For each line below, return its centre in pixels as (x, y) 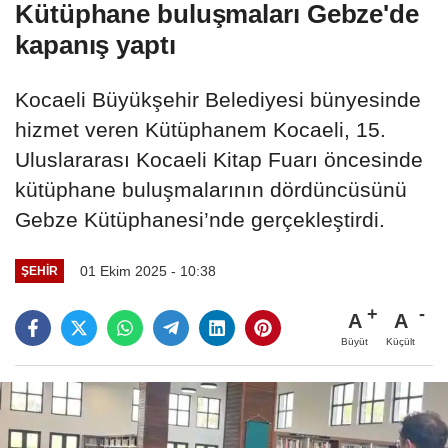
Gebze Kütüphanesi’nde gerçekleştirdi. (200, 220)
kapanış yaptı (95, 45)
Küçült (400, 341)
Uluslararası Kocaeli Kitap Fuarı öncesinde (219, 160)
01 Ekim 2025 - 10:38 (147, 270)
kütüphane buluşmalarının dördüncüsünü (211, 190)
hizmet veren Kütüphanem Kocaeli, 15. (200, 130)
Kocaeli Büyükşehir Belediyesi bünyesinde (218, 100)
